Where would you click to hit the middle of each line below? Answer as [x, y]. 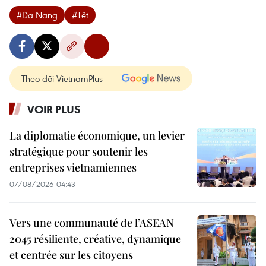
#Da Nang [37, 15]
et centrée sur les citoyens [71, 255]
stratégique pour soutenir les [79, 152]
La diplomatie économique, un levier [97, 136]
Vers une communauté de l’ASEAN [92, 223]
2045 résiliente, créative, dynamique [95, 239]
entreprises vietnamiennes [73, 168]
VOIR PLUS [54, 110]
